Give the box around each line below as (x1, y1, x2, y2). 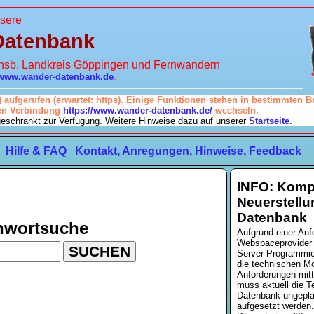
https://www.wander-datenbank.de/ (62, 104, 212, 116)
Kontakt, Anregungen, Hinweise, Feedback (75, 145, 302, 158)
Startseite (249, 115, 290, 126)
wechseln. (212, 104, 259, 116)
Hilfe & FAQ (6, 145, 67, 158)
